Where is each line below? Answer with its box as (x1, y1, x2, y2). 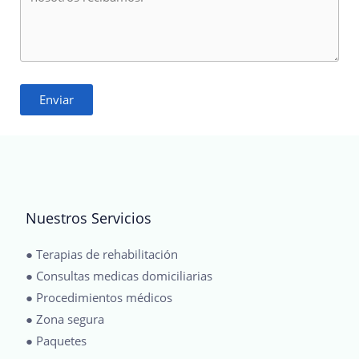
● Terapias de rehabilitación (26, 245, 178, 262)
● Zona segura (26, 310, 104, 327)
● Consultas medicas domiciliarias (26, 267, 212, 284)
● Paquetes (26, 332, 87, 349)
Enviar (39, 91, 74, 107)
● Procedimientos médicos (26, 288, 172, 305)
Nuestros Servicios (26, 208, 151, 228)
